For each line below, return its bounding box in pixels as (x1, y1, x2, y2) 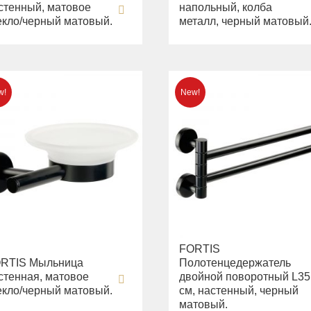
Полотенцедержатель (179, 257, 292, 269)
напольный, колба (179, 1, 273, 14)
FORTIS (179, 243, 221, 255)
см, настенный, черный (179, 285, 299, 297)
